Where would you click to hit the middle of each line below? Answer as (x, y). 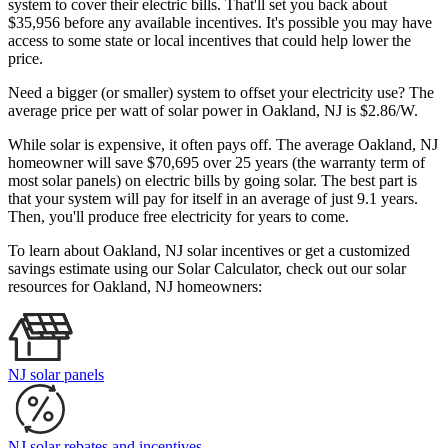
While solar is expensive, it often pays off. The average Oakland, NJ (223, 145)
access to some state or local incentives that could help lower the (209, 41)
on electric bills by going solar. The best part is (271, 181)
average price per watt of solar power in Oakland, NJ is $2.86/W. (215, 111)
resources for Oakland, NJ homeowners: (135, 287)
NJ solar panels (56, 375)
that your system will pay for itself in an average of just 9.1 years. (213, 199)
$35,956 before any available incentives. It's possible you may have (220, 23)
